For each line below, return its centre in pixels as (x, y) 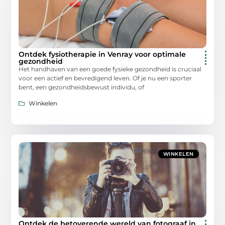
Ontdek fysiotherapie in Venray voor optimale (102, 54)
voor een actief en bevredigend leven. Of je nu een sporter (105, 78)
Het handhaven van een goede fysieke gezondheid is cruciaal (110, 69)
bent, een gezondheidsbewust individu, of (82, 87)
